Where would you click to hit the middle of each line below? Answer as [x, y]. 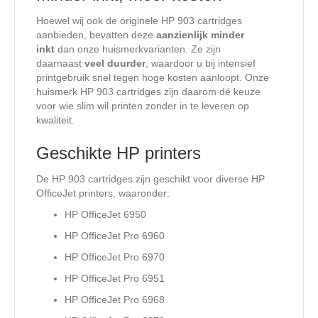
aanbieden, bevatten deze [96, 35]
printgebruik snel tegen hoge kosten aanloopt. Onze [153, 78]
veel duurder [115, 64]
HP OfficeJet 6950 [105, 215]
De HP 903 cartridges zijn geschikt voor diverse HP [150, 179]
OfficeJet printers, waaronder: [103, 193]
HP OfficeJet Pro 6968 [115, 300]
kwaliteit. [55, 120]
